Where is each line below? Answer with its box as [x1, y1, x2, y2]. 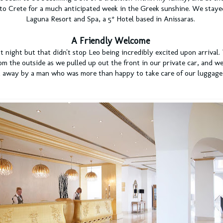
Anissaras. [164, 14, 195, 24]
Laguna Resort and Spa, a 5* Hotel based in [26, 14, 164, 24]
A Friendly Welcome [71, 35, 150, 47]
